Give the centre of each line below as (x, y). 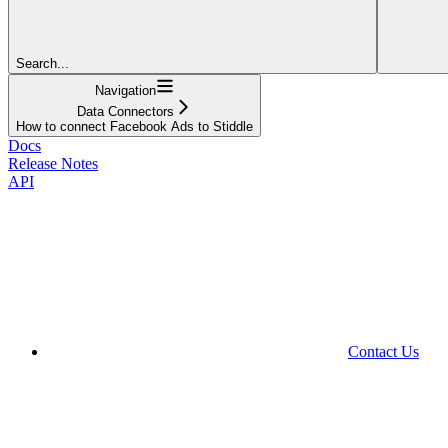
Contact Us (383, 351)
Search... (42, 63)
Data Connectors (125, 111)
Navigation (125, 90)
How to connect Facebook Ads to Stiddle (134, 126)
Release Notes (53, 163)
